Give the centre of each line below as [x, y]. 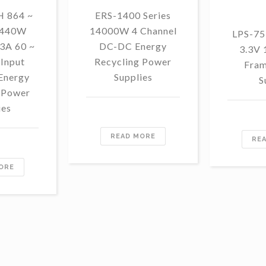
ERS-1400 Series [133, 15]
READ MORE [133, 136]
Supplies [133, 77]
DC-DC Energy [133, 46]
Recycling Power [133, 61]
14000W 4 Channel [133, 30]
